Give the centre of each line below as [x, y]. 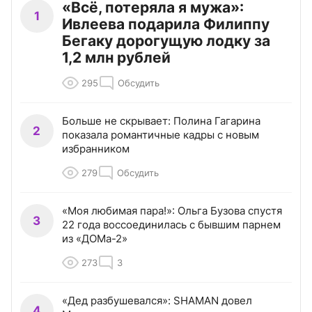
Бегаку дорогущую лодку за [166, 41]
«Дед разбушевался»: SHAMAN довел [157, 301]
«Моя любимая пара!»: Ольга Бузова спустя [172, 211]
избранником [96, 149]
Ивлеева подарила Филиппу [166, 24]
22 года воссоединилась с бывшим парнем [171, 225]
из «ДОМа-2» [95, 239]
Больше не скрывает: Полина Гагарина [161, 121]
